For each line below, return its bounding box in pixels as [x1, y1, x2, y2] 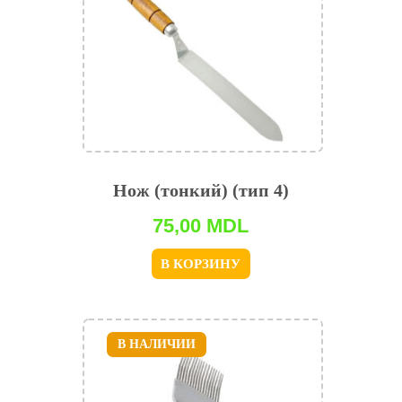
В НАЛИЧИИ [117, 337, 196, 352]
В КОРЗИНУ [161, 256, 241, 271]
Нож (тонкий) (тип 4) [112, 179, 289, 200]
